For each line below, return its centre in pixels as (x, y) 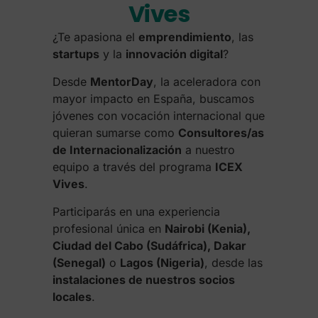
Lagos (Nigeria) (162, 263)
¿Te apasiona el (95, 37)
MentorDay (121, 82)
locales (72, 297)
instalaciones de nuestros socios (143, 280)
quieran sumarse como (115, 133)
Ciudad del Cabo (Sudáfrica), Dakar (149, 246)
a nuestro (208, 150)
